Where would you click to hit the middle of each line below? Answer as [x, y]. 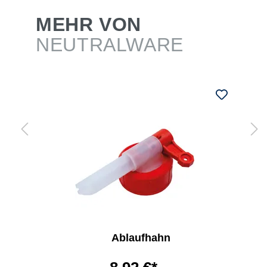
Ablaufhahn [141, 238]
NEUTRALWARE [110, 45]
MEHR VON [89, 24]
